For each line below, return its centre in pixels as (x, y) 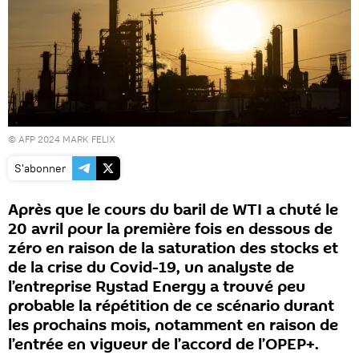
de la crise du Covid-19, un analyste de (151, 267)
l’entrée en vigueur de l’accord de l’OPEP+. (163, 344)
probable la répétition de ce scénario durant (171, 306)
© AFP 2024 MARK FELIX (62, 139)
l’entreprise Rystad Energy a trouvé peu (157, 286)
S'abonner (40, 168)
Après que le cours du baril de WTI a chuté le (173, 210)
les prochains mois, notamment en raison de (173, 325)
